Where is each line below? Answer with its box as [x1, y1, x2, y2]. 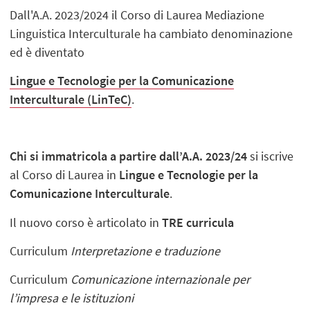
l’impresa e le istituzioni [10, 289, 134, 306]
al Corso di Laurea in [10, 167, 120, 183]
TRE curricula [162, 214, 235, 230]
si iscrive [247, 148, 294, 165]
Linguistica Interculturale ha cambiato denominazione [10, 26, 293, 42]
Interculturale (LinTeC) [10, 91, 132, 108]
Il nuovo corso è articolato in [10, 214, 163, 230]
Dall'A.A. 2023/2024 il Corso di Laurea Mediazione [10, 7, 265, 24]
